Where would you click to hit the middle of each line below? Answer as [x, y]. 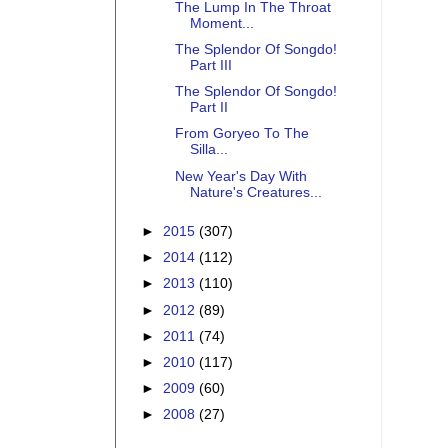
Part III [210, 66]
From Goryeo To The [241, 134]
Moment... [221, 24]
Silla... [208, 150]
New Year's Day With [240, 176]
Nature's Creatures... [255, 192]
